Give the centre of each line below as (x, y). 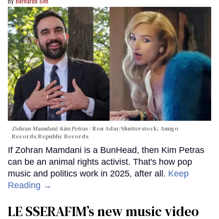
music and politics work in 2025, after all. (88, 174)
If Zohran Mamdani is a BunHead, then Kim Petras (106, 150)
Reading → (30, 186)
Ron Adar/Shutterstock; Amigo (135, 129)
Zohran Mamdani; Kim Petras (50, 129)
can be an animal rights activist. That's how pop (100, 162)
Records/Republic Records (50, 137)
